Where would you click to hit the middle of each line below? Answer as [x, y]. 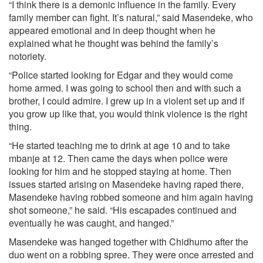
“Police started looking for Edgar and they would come [121, 75]
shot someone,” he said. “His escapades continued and [123, 210]
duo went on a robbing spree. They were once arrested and [131, 254]
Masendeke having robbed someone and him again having [131, 197]
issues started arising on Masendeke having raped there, [126, 184]
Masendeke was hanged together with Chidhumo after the [129, 242]
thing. [20, 127]
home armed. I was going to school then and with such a [125, 88]
